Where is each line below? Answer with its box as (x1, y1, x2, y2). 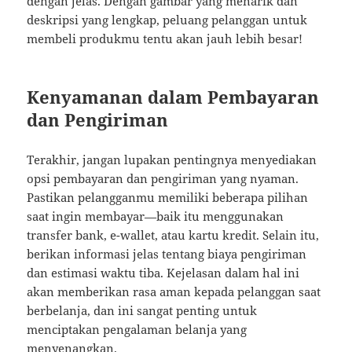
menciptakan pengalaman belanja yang (27, 321, 247, 338)
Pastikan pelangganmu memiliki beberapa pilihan (27, 189, 309, 206)
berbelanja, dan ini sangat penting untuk (27, 302, 258, 319)
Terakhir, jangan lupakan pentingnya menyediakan (27, 152, 317, 168)
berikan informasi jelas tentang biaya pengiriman (27, 246, 307, 262)
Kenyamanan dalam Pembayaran (27, 85, 320, 109)
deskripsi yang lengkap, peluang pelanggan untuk (27, 12, 308, 28)
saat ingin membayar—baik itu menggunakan (27, 208, 284, 225)
